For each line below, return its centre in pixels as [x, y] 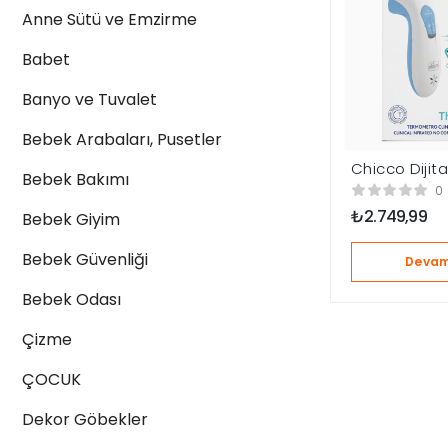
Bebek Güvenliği [85, 259]
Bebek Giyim [71, 219]
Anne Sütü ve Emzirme [109, 19]
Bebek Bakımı [75, 179]
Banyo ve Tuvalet [89, 99]
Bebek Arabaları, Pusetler [122, 139]
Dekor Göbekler [85, 419]
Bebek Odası [71, 299]
